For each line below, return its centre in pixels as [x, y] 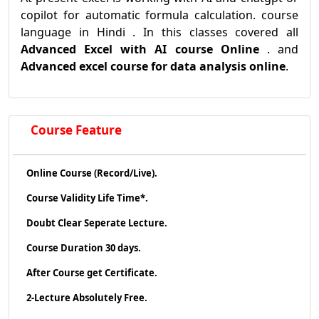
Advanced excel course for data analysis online [153, 67]
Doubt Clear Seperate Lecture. [96, 223]
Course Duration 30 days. [83, 248]
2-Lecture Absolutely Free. [86, 298]
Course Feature [75, 130]
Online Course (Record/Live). [91, 173]
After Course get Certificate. [91, 273]
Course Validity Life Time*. [87, 198]
